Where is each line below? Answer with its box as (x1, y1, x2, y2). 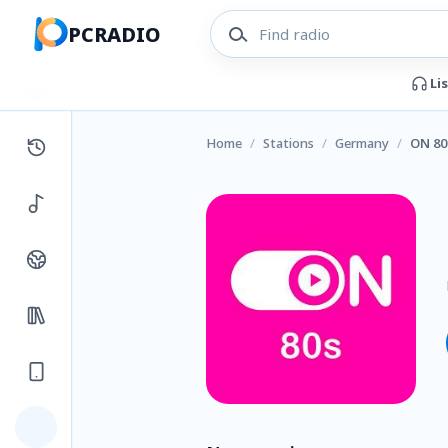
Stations (263, 134, 314, 152)
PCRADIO (68, 20, 161, 48)
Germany (335, 134, 389, 152)
